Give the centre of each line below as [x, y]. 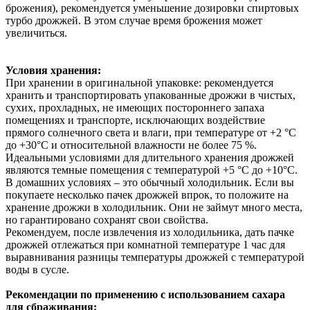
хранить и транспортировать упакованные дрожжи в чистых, [151, 95]
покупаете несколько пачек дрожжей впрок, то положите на [147, 195]
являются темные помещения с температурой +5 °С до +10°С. [152, 170]
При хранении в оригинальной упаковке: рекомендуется [139, 83]
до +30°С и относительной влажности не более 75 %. [131, 145]
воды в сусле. [37, 270]
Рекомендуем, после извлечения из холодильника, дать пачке [150, 232]
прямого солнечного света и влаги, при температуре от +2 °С [151, 133]
